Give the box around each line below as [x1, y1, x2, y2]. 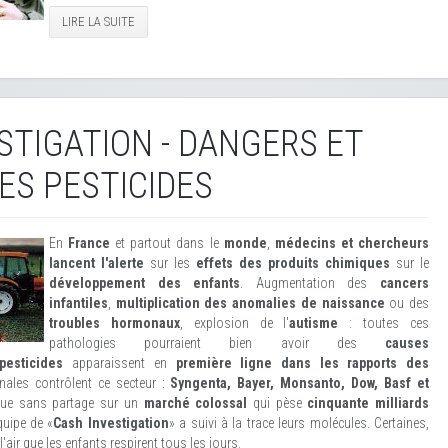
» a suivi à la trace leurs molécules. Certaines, [168, 415, 430, 431]
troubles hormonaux [49, 315, 180, 331]
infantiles [49, 295, 108, 311]
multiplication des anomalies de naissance [115, 295, 385, 311]
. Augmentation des [240, 275, 381, 291]
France [68, 235, 111, 251]
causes [385, 335, 429, 351]
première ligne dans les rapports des [175, 355, 430, 371]
